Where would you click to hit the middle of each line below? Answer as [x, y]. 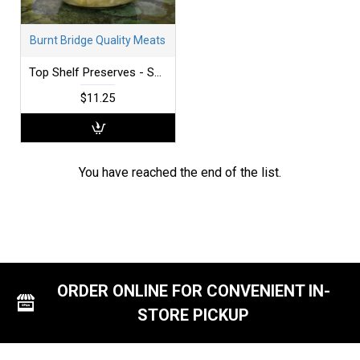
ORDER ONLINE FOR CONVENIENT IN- [193, 291]
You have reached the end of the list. [180, 172]
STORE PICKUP [194, 315]
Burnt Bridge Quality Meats [98, 40]
